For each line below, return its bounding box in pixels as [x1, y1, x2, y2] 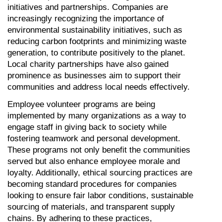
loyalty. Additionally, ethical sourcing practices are [7, 167, 192, 177]
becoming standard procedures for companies [7, 179, 177, 189]
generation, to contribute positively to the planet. [7, 48, 185, 57]
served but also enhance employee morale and [7, 156, 180, 166]
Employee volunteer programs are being [7, 99, 155, 109]
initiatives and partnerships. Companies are [7, 2, 168, 12]
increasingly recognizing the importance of [7, 13, 164, 23]
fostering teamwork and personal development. [7, 133, 180, 143]
